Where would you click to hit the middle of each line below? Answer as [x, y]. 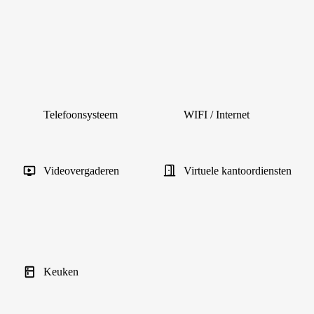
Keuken [61, 272]
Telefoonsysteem [81, 115]
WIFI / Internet [217, 115]
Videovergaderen [81, 171]
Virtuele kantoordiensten [238, 171]
